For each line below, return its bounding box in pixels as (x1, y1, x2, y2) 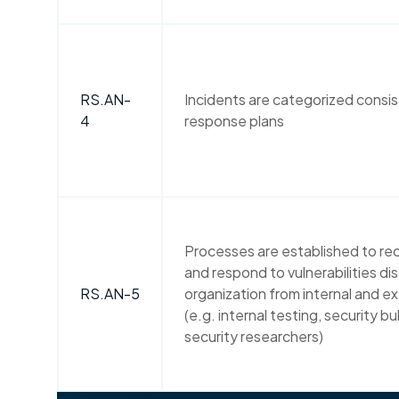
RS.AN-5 (80, 284, 140, 303)
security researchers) (184, 327, 323, 346)
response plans (184, 111, 284, 130)
